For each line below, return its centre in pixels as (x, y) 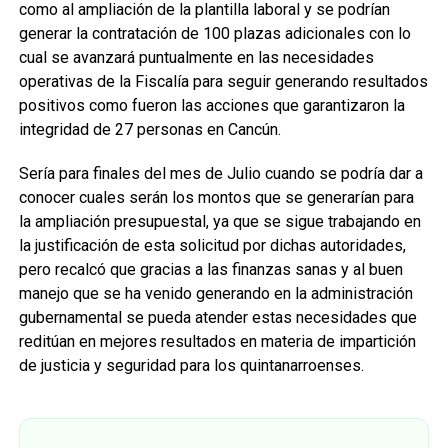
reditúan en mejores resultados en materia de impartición (217, 341)
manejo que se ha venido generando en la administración (215, 293)
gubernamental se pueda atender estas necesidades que (217, 317)
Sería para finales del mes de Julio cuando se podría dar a (220, 173)
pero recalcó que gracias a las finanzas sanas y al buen (210, 269)
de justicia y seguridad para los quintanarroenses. (191, 365)
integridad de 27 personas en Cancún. (149, 129)
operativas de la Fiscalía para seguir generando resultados (223, 81)
